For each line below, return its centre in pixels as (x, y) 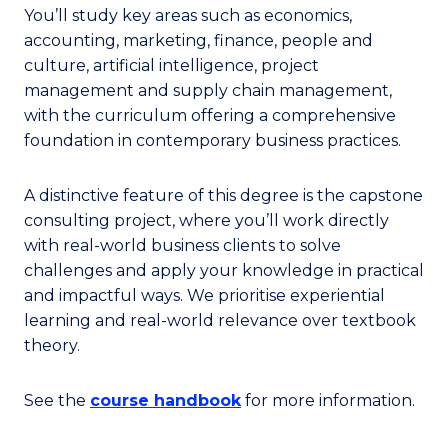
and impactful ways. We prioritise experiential (204, 295)
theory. (52, 345)
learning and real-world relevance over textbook (220, 320)
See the (57, 400)
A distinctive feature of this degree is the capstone (223, 195)
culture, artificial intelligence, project (171, 65)
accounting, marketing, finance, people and (198, 40)
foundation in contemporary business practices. (212, 140)
